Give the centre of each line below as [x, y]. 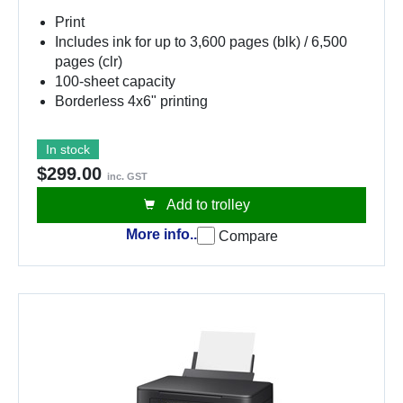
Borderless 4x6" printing [131, 101]
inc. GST [127, 176]
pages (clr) [89, 61]
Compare [248, 236]
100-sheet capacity [115, 81]
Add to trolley [207, 204]
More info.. [161, 235]
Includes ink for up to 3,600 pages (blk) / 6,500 [201, 41]
